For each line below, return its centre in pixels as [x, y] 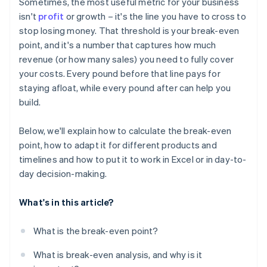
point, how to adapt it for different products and [118, 145]
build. [30, 102]
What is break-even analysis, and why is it [118, 255]
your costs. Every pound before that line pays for [120, 74]
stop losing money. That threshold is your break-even [129, 31]
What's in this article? [66, 202]
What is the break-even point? [96, 231]
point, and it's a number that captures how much [118, 45]
